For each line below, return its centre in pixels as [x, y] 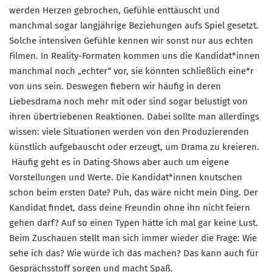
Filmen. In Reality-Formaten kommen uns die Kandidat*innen [134, 56]
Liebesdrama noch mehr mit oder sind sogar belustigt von [128, 102]
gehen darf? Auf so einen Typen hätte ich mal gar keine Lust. [134, 223]
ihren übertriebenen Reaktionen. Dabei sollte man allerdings [134, 117]
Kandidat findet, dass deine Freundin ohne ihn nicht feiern [130, 208]
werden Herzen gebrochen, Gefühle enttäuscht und [114, 11]
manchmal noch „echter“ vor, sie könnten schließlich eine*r [131, 71]
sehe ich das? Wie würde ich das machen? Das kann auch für [134, 253]
